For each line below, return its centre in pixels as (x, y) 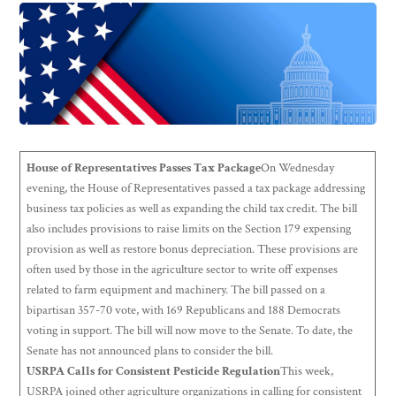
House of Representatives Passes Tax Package (144, 168)
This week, (307, 372)
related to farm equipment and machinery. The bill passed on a (176, 290)
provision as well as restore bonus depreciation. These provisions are (193, 250)
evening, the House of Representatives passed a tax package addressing (196, 189)
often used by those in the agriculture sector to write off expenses (183, 270)
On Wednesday (298, 168)
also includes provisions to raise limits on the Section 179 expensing (189, 229)
